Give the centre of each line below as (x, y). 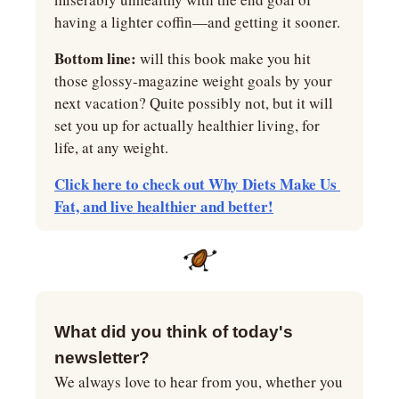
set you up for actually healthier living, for (187, 125)
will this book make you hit (224, 58)
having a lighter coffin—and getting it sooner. (197, 21)
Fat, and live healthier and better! (164, 206)
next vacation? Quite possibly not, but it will (194, 102)
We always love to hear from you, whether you (199, 381)
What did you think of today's (174, 331)
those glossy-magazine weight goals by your (193, 80)
